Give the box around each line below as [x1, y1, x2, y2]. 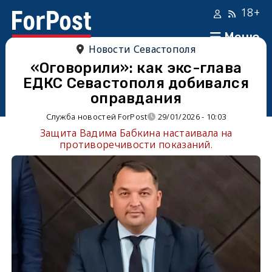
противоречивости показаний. [59, 138, 213, 151]
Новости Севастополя [89, 42, 195, 56]
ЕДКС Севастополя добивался [23, 75, 249, 92]
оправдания [90, 90, 182, 107]
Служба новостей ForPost [46, 111, 148, 122]
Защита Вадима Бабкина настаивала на [39, 126, 233, 140]
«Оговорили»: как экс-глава [30, 59, 242, 76]
